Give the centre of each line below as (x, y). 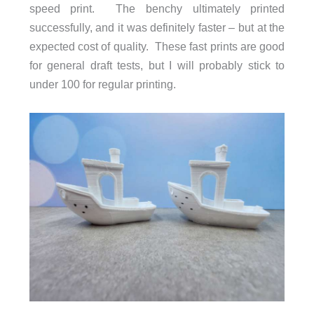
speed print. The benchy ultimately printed (157, 9)
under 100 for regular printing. (102, 84)
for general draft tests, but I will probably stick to (157, 66)
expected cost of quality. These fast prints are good (157, 47)
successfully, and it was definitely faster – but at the (157, 28)
